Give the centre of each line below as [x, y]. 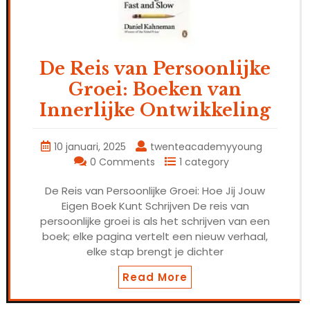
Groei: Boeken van [155, 90]
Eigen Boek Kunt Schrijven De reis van [155, 206]
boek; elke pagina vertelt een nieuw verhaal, [155, 237]
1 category [204, 162]
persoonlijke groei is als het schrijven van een [155, 221]
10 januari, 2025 [90, 147]
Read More [155, 277]
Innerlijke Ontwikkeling [155, 111]
